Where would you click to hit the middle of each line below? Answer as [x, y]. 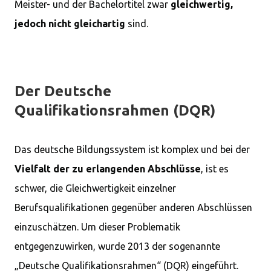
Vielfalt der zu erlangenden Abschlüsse [108, 169]
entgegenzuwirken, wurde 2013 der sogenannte [117, 246]
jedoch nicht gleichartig [70, 24]
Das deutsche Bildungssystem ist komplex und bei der [132, 149]
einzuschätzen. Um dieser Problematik [97, 227]
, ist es [215, 169]
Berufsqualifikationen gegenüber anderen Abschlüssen [133, 207]
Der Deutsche [63, 91]
